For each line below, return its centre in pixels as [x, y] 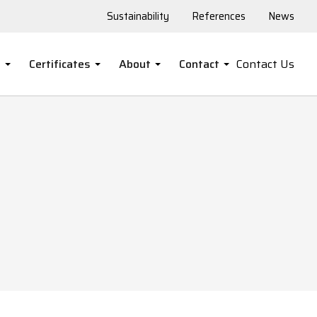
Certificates [60, 64]
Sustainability [138, 16]
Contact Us [265, 64]
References [219, 16]
